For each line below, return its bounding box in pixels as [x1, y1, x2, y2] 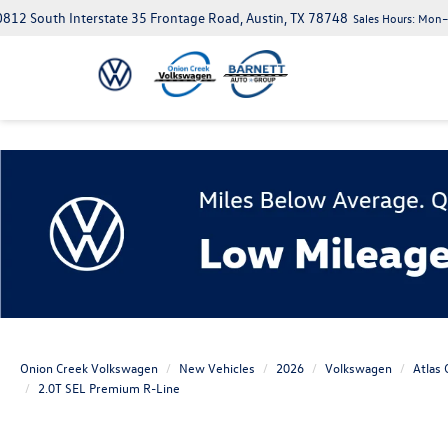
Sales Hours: [353, 10, 415, 26]
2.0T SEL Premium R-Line [38, 379, 180, 396]
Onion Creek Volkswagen [20, 359, 158, 376]
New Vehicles [179, 359, 255, 376]
